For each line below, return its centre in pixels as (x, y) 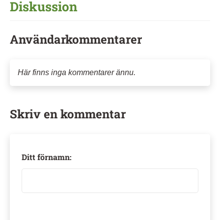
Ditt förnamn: (47, 157)
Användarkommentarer (76, 39)
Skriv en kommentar (68, 114)
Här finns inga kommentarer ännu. (77, 72)
